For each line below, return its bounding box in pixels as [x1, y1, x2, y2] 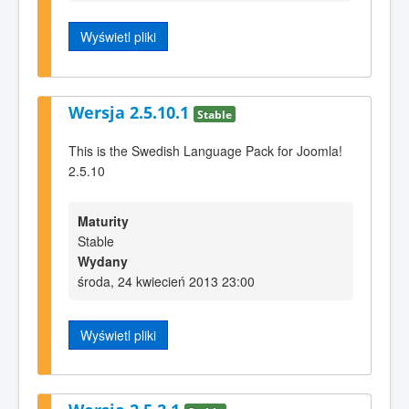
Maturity [78, 211, 129, 230]
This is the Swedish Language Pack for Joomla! [68, 142, 342, 161]
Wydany [78, 251, 128, 270]
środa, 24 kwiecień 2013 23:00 [78, 271, 255, 290]
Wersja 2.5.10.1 [68, 100, 194, 123]
